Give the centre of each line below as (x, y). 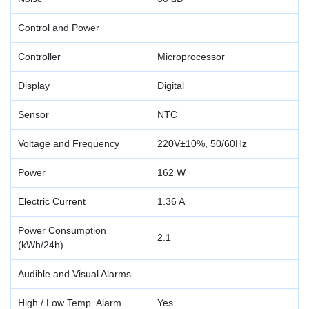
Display (34, 86)
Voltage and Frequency (69, 143)
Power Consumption (62, 230)
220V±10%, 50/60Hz (202, 143)
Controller (39, 57)
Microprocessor (191, 57)
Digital (171, 86)
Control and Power (59, 28)
